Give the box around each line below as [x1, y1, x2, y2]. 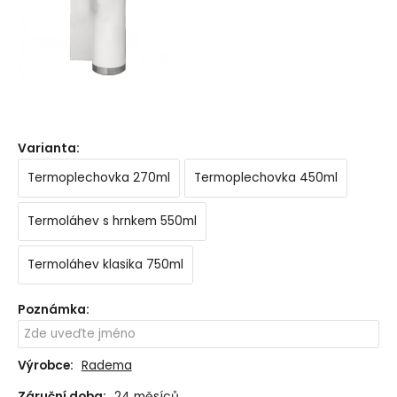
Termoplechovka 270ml [27, 169, 170, 187]
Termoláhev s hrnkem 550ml [27, 213, 197, 230]
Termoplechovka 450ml [193, 169, 338, 187]
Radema [81, 357, 132, 375]
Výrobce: [17, 357, 74, 375]
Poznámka [17, 300, 86, 318]
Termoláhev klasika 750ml [27, 256, 183, 274]
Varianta [17, 140, 76, 158]
